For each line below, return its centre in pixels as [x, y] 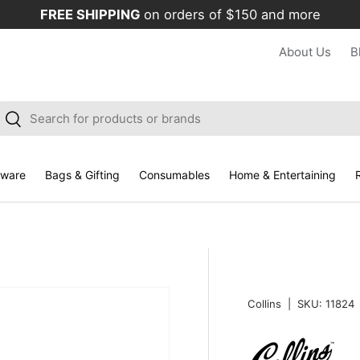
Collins [264, 303]
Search [25, 117]
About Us [305, 52]
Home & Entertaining [282, 175]
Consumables [174, 175]
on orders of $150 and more [232, 14]
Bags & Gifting [82, 175]
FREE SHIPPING [92, 14]
